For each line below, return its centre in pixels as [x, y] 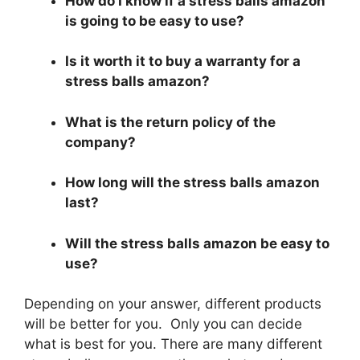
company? [100, 142]
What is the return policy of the [170, 122]
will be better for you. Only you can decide [163, 324]
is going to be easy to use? [155, 20]
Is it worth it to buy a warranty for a [183, 61]
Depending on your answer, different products [173, 304]
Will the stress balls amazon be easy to [197, 243]
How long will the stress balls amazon [192, 183]
